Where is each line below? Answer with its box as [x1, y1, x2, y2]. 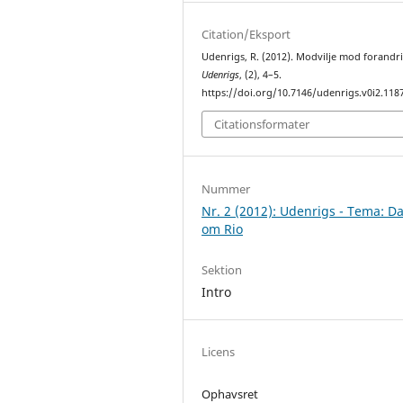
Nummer [201, 180, 251, 197]
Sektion [201, 261, 243, 278]
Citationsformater [214, 116, 310, 133]
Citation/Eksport [201, 25, 291, 42]
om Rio [201, 219, 244, 237]
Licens [201, 343, 236, 360]
